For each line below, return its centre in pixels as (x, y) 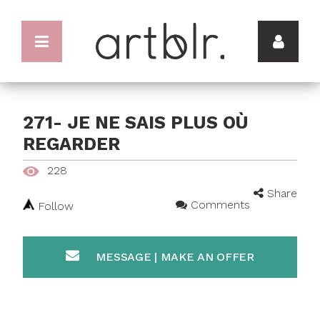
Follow (54, 206)
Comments (219, 205)
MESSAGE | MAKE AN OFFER (175, 257)
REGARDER (71, 144)
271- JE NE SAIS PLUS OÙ (136, 122)
